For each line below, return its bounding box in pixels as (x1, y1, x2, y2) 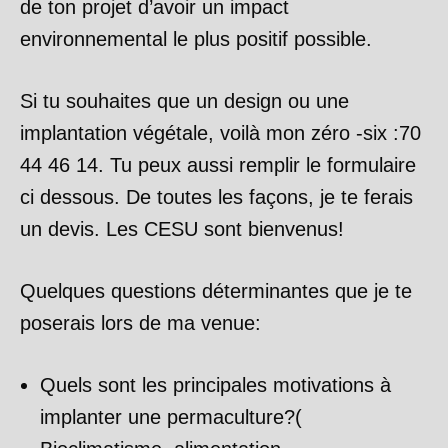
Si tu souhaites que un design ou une (20, 90, 349, 112)
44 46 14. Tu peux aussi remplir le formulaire (20, 154, 416, 176)
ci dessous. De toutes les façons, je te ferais (20, 186, 413, 208)
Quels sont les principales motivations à (40, 374, 391, 396)
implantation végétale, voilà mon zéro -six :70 (20, 122, 421, 144)
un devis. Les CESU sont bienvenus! (20, 218, 344, 240)
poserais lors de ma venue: (20, 312, 261, 334)
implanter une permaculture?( (40, 406, 302, 428)
